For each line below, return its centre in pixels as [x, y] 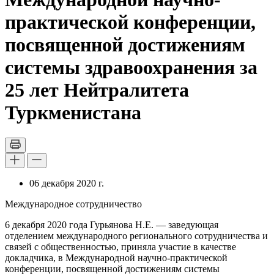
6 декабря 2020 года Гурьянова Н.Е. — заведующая [112, 224]
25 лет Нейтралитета [97, 90]
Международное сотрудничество [73, 204]
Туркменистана [73, 113]
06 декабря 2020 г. [67, 183]
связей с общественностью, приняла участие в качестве [120, 246]
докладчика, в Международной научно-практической [116, 257]
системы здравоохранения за [131, 68]
